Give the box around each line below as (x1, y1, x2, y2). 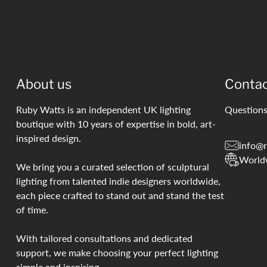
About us (15, 76, 72, 92)
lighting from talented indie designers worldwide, (15, 175, 221, 187)
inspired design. (15, 132, 81, 144)
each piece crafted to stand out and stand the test (15, 190, 224, 201)
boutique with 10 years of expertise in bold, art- (15, 118, 216, 130)
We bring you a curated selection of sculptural (15, 161, 209, 173)
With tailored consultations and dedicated (15, 232, 193, 244)
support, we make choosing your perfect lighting (15, 247, 218, 259)
